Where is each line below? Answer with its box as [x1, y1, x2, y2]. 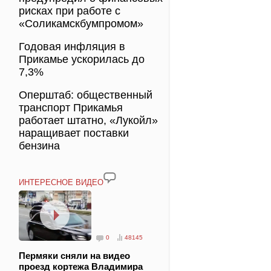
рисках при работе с [19, 5, 120, 17]
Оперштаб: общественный [19, 89, 152, 101]
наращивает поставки [19, 127, 129, 139]
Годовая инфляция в [19, 41, 125, 53]
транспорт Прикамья [19, 102, 123, 114]
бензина [19, 140, 60, 152]
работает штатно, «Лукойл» [19, 114, 158, 126]
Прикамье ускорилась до [19, 53, 145, 65]
